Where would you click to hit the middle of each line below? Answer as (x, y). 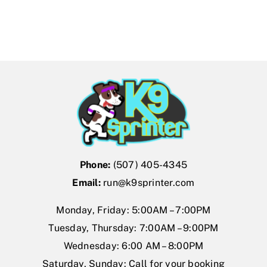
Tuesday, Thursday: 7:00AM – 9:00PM (133, 228)
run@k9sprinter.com (149, 183)
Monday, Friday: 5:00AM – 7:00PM (133, 210)
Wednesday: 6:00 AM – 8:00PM (133, 246)
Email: (86, 183)
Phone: (95, 165)
